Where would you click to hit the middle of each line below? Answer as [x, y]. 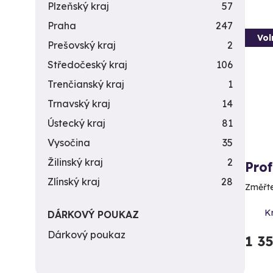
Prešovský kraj [82, 45]
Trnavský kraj [79, 104]
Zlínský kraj [74, 182]
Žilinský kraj [75, 162]
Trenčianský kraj [86, 84]
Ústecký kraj [76, 123]
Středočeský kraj [87, 65]
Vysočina [69, 143]
